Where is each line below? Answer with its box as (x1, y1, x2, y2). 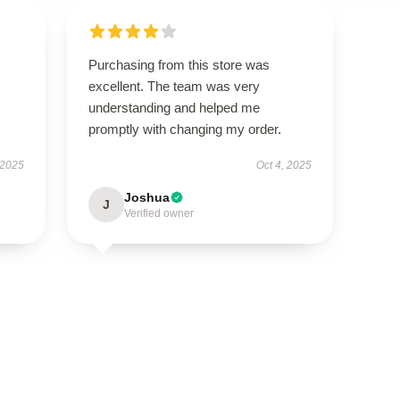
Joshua (123, 190, 170, 204)
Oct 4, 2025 (256, 159, 312, 171)
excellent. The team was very (87, 79, 260, 94)
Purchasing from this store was (87, 57, 270, 72)
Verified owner (123, 207, 194, 220)
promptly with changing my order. (87, 121, 281, 137)
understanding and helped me (87, 100, 260, 115)
